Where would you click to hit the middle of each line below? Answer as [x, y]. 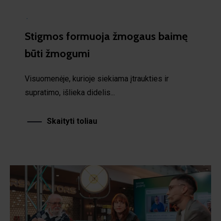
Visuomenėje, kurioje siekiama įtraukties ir [97, 76]
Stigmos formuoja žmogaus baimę [106, 34]
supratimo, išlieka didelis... [70, 90]
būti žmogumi [57, 51]
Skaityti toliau [72, 119]
